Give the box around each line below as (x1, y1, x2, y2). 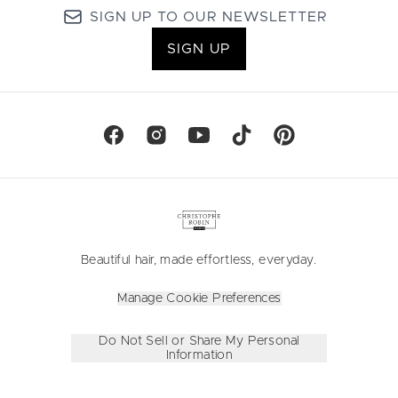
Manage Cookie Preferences (116, 292, 282, 305)
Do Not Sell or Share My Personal (98, 335, 300, 347)
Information (165, 349, 233, 362)
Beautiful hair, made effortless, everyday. (81, 254, 317, 267)
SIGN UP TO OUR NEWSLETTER (90, 10, 328, 24)
